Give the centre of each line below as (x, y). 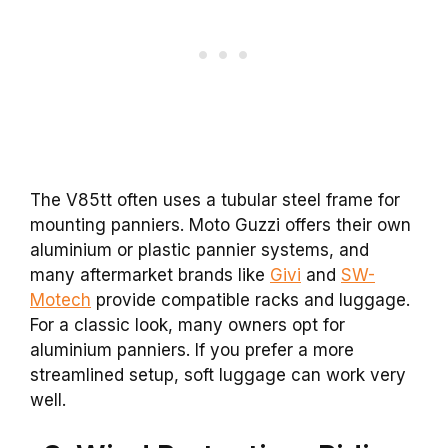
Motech (60, 300)
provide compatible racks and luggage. (250, 300)
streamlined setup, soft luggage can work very (218, 375)
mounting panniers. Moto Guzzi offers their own (220, 225)
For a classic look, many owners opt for (187, 325)
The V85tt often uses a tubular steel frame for (215, 200)
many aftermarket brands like (150, 275)
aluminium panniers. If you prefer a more (192, 350)
